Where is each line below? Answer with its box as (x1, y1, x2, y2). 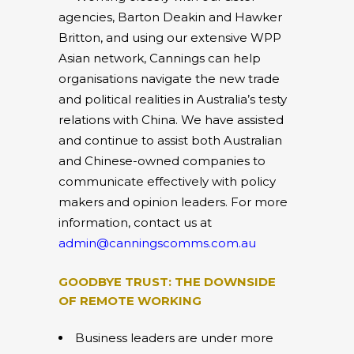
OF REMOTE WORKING (58, 292, 201, 308)
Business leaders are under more (75, 330, 273, 345)
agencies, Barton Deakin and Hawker (58, 9, 282, 24)
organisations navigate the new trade (58, 70, 280, 86)
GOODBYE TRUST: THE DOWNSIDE (58, 273, 276, 289)
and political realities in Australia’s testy (58, 91, 287, 107)
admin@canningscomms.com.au (58, 235, 256, 250)
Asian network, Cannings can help (58, 50, 261, 66)
